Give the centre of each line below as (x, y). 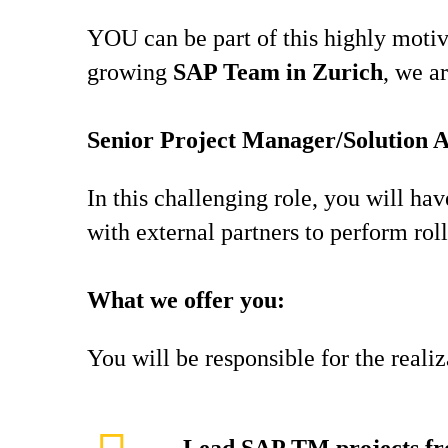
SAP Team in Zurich (278, 72)
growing (130, 72)
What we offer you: (186, 300)
